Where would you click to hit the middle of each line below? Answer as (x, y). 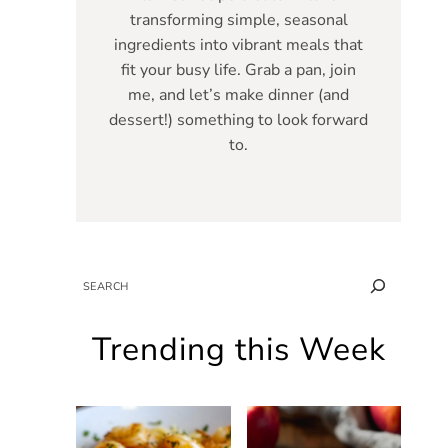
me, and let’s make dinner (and (238, 94)
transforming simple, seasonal (238, 19)
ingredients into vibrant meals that (238, 44)
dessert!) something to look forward (238, 119)
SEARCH (98, 281)
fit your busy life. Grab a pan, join (238, 69)
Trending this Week (238, 350)
